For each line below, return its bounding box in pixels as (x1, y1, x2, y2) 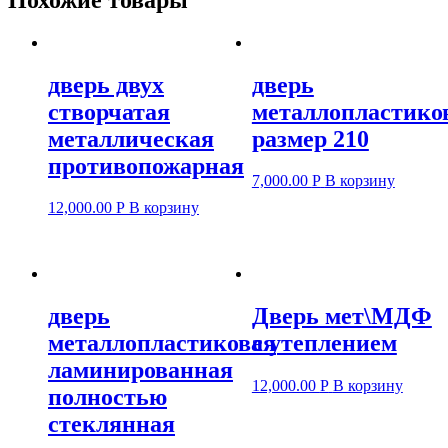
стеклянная (48, 411, 175, 438)
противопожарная (48, 152, 244, 179)
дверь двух (48, 71, 164, 98)
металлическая (48, 125, 214, 152)
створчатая (48, 98, 170, 125)
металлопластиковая (48, 330, 276, 357)
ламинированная (48, 357, 233, 384)
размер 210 (251, 125, 369, 152)
